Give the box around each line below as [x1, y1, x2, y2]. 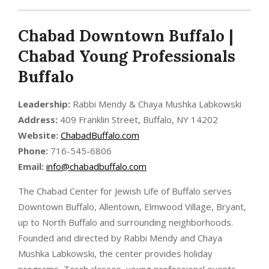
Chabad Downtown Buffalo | [18, 25, 233, 46]
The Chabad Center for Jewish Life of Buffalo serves [18, 184, 232, 197]
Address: [18, 113, 58, 125]
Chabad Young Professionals [18, 46, 235, 66]
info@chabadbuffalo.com [46, 160, 147, 172]
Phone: [18, 144, 48, 157]
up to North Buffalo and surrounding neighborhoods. [18, 216, 233, 228]
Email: [18, 160, 44, 172]
